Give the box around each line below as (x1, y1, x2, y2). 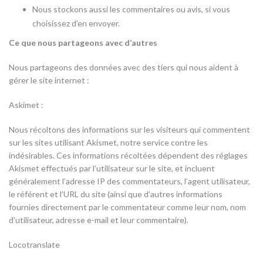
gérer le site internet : (9, 75, 89, 85)
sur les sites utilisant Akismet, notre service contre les (9, 137, 208, 147)
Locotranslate (9, 240, 60, 249)
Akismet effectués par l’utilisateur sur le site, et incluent (9, 163, 215, 173)
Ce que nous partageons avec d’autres (9, 38, 157, 48)
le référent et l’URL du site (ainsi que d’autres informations (9, 189, 222, 199)
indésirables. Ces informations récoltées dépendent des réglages (9, 150, 248, 160)
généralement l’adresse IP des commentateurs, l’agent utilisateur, (9, 176, 250, 186)
